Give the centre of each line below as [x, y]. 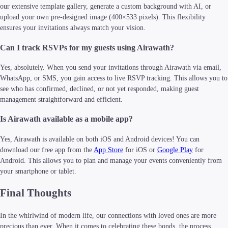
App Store [108, 150]
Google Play [175, 150]
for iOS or [140, 150]
